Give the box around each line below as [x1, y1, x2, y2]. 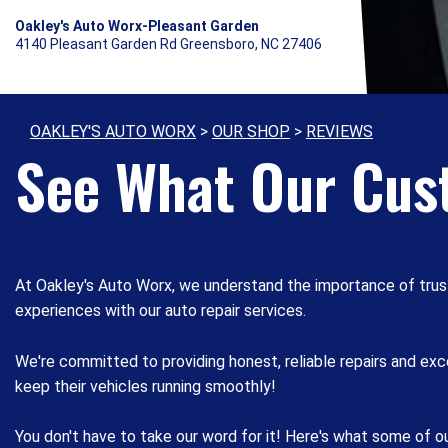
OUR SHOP [212, 122, 290, 141]
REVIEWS [306, 122, 373, 141]
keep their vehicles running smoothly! [15, 376, 276, 396]
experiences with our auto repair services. [15, 301, 306, 320]
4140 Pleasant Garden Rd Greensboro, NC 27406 [15, 36, 322, 52]
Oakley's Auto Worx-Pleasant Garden [15, 18, 259, 34]
